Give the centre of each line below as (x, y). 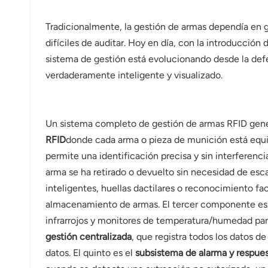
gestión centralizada (88, 237)
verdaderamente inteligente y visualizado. (134, 75)
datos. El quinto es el (90, 253)
